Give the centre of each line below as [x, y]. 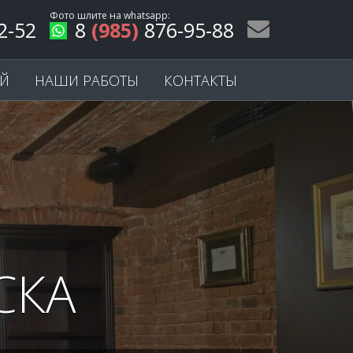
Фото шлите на [87, 15]
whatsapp [146, 15]
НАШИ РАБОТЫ [87, 80]
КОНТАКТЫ [201, 80]
